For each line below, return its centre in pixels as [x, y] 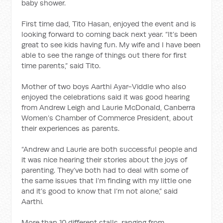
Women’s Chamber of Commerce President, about [108, 118]
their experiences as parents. [71, 128]
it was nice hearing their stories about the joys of [105, 160]
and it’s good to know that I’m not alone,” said [100, 191]
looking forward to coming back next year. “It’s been [110, 34]
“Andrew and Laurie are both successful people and [110, 149]
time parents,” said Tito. [61, 66]
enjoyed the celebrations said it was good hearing [106, 97]
